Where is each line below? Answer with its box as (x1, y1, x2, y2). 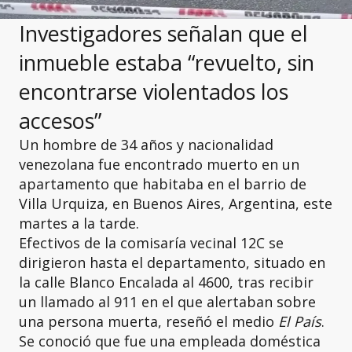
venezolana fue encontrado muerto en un (19, 155, 299, 174)
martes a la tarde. (19, 214, 139, 233)
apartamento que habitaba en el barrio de (19, 174, 306, 193)
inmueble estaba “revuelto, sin (19, 48, 314, 77)
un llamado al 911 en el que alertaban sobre (19, 292, 316, 311)
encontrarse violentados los (19, 77, 288, 106)
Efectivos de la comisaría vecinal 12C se (19, 233, 284, 252)
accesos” (19, 106, 101, 135)
